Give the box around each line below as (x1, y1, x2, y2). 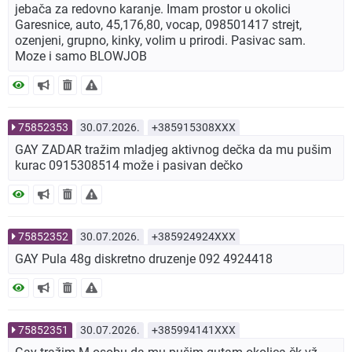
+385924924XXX (152, 230, 236, 244)
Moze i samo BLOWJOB (15, 49, 147, 64)
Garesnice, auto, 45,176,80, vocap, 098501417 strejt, (15, 17, 302, 33)
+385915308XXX (152, 121, 236, 134)
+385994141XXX (152, 324, 236, 337)
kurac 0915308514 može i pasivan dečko (15, 158, 243, 174)
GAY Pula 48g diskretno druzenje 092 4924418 (15, 251, 273, 267)
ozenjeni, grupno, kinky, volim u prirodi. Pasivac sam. (15, 33, 306, 49)
